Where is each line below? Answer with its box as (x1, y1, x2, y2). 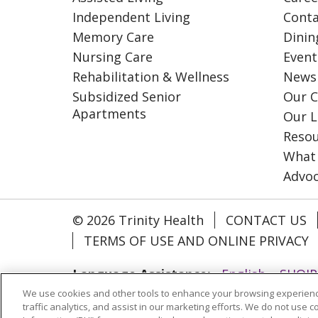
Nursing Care (72, 48, 153, 65)
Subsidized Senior (72, 87, 181, 105)
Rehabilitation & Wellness (72, 67, 229, 85)
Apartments (72, 104, 146, 122)
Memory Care (72, 28, 154, 45)
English (221, 265, 265, 283)
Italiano (246, 289, 292, 307)
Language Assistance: (72, 265, 211, 283)
